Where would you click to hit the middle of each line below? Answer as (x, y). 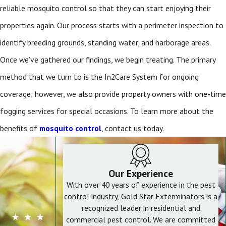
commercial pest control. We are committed (141, 220)
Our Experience (141, 174)
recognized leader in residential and (141, 208)
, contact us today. (133, 128)
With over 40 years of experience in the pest (141, 185)
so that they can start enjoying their (150, 8)
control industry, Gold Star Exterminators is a (141, 196)
